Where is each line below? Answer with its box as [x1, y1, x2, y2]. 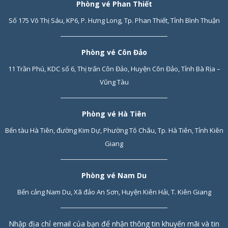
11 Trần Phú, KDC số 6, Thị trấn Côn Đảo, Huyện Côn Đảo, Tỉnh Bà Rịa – [8, 64, 220, 73]
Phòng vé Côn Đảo [81, 47, 147, 57]
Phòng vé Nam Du [81, 170, 147, 180]
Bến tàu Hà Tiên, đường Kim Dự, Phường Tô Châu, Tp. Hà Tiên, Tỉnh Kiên [5, 126, 223, 135]
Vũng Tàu [99, 77, 129, 87]
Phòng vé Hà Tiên [82, 109, 146, 119]
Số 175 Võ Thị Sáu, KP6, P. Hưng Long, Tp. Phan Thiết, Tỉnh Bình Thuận [8, 16, 220, 25]
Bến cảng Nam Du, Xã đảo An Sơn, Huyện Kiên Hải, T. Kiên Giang [17, 187, 211, 196]
